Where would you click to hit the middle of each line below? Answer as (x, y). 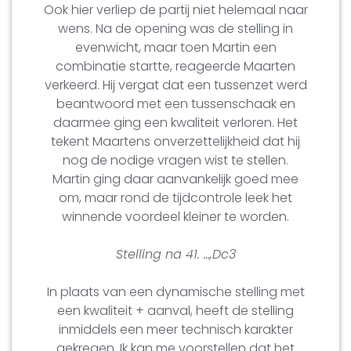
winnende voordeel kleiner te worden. (175, 216)
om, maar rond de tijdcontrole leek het (175, 197)
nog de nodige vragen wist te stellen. (175, 160)
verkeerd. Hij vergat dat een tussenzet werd (175, 85)
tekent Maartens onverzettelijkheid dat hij (175, 141)
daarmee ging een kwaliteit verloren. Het (175, 122)
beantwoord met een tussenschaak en (175, 103)
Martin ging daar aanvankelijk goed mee (175, 179)
